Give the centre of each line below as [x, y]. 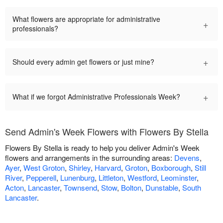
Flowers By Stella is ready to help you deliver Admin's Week [102, 148]
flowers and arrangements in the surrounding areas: [90, 158]
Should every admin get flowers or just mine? [83, 62]
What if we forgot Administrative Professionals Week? [96, 97]
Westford [142, 178]
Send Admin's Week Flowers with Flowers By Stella [107, 132]
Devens [187, 158]
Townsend [80, 188]
